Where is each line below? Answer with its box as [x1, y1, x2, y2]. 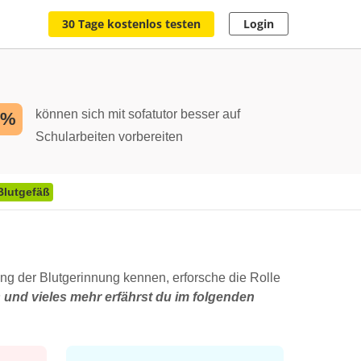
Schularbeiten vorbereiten [35, 130, 183, 143]
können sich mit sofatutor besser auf [35, 107, 240, 121]
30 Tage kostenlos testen [62, 16, 201, 31]
